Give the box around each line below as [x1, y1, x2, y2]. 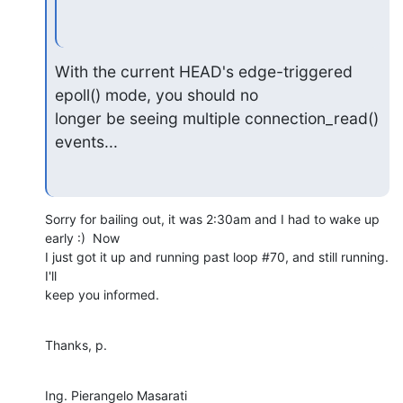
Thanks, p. [45, 337, 107, 354]
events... [54, 131, 118, 151]
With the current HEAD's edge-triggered [54, 61, 353, 81]
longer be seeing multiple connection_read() [54, 108, 379, 128]
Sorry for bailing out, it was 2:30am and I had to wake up [45, 211, 380, 228]
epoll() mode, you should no [54, 85, 263, 104]
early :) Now [45, 230, 123, 246]
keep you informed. [45, 287, 159, 303]
